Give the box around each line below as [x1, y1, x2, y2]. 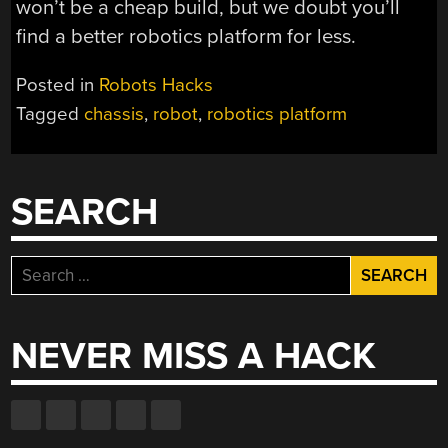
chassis [84, 103, 145, 126]
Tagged [16, 103, 85, 126]
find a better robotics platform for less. [16, 23, 357, 49]
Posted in [16, 74, 100, 97]
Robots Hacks [99, 74, 214, 97]
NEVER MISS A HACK [11, 333, 377, 379]
